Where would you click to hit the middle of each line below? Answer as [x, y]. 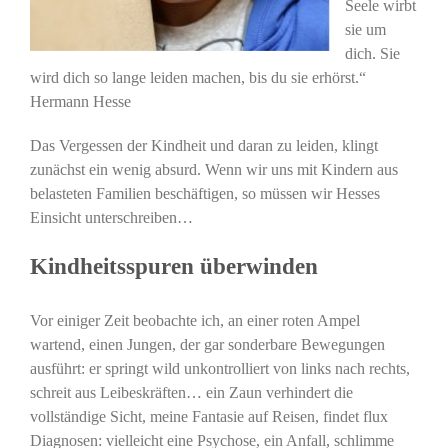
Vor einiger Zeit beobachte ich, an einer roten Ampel [195, 321]
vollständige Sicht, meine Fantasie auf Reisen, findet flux [209, 417]
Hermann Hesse [80, 101]
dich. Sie [372, 53]
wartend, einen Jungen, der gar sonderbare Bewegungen [207, 345]
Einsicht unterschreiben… [111, 217]
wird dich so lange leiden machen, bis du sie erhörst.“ [198, 77]
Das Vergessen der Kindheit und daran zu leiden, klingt [204, 145]
